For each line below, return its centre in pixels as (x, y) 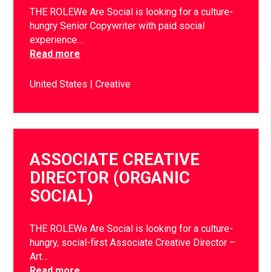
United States (60, 84)
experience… (57, 40)
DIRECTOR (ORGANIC (110, 178)
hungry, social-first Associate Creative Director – (133, 242)
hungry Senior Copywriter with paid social (117, 26)
